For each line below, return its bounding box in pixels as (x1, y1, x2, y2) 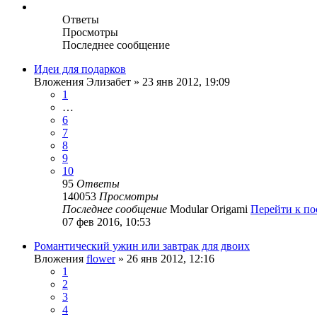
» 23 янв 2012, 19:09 (131, 75, 230, 88)
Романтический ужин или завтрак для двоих (34, 239, 250, 252)
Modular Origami (170, 202, 248, 215)
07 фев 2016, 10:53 (62, 215, 151, 228)
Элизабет (86, 75, 131, 88)
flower (86, 252, 115, 265)
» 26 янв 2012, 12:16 (115, 252, 214, 265)
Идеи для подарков (34, 62, 126, 75)
